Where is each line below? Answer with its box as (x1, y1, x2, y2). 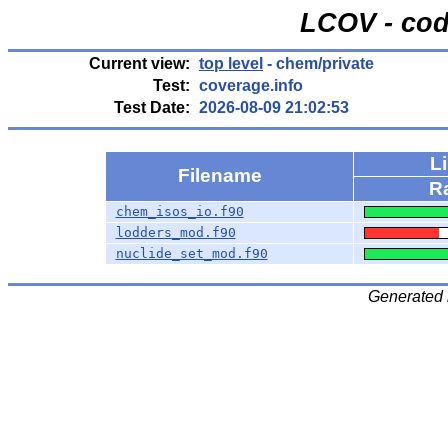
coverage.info (199, 77, 303, 94)
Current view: (89, 55, 190, 72)
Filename (177, 165, 267, 186)
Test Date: (114, 99, 190, 116)
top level (199, 55, 263, 72)
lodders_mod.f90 (115, 225, 236, 240)
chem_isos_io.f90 (115, 204, 244, 219)
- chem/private (263, 55, 374, 72)
